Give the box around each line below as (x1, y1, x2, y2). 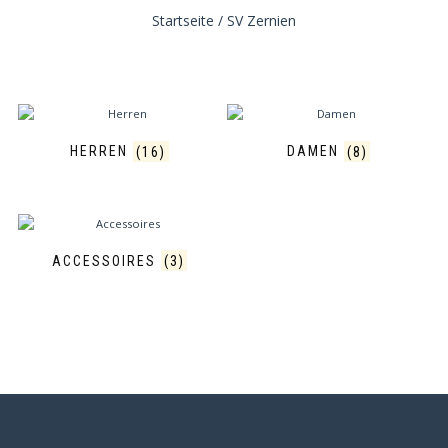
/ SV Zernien (214, 11, 296, 30)
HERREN (70, 143, 134, 160)
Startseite (152, 11, 214, 30)
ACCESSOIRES (51, 252, 161, 269)
